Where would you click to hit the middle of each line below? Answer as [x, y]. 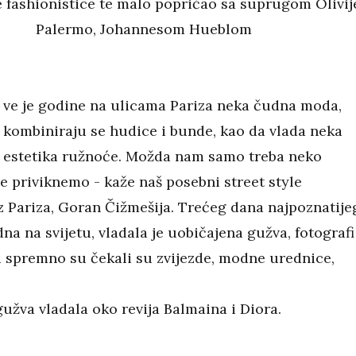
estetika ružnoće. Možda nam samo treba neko [163, 157]
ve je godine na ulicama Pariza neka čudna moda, [173, 106]
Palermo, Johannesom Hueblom [144, 29]
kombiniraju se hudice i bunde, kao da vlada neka [173, 131]
